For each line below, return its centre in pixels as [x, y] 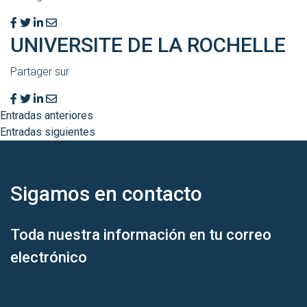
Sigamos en [64, 194]
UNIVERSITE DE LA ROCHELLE [148, 45]
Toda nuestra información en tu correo [141, 235]
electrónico [49, 258]
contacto [160, 194]
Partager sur [40, 72]
